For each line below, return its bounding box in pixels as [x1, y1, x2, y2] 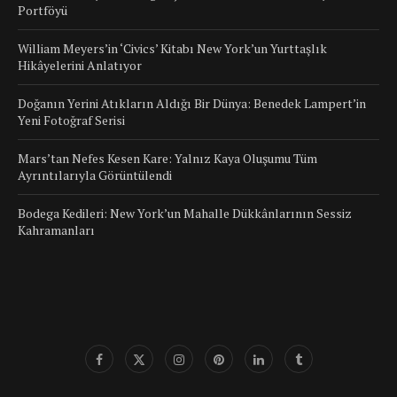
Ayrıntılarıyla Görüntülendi [18, 167, 172, 184]
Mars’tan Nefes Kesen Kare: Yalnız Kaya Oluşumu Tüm [18, 150, 317, 167]
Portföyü [18, 2, 67, 19]
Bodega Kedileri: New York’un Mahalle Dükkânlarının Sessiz [18, 205, 352, 222]
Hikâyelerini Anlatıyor [18, 57, 142, 74]
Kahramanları [18, 222, 95, 239]
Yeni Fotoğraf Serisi [18, 112, 125, 129]
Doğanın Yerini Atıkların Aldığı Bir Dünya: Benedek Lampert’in [18, 95, 366, 113]
